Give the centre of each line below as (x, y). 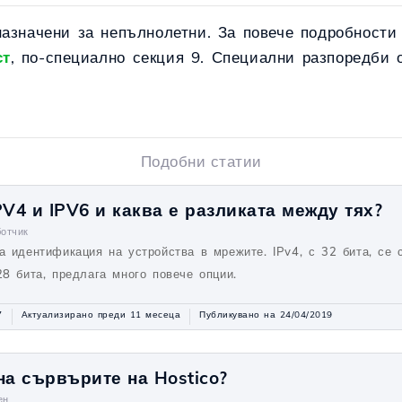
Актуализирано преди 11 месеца (100, 315)
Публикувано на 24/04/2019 (266, 315)
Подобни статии (201, 161)
